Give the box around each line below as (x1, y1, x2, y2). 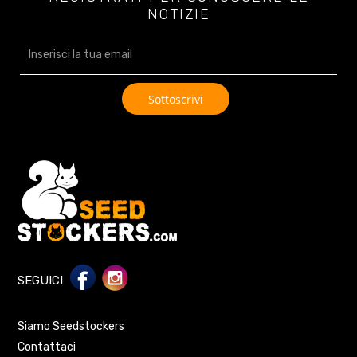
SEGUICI (18, 273, 64, 288)
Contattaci (18, 339, 76, 354)
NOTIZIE (147, 6, 210, 24)
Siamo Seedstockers (18, 319, 125, 333)
